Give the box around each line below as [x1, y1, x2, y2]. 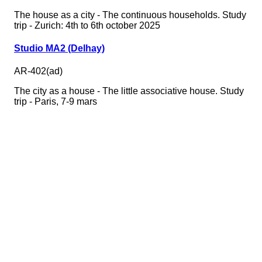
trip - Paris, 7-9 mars [14, 96, 97, 107]
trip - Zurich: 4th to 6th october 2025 [14, 20, 160, 30]
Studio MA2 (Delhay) [14, 43, 105, 54]
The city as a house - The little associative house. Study [14, 86, 244, 96]
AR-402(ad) [14, 66, 63, 77]
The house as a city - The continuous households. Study [14, 9, 246, 20]
